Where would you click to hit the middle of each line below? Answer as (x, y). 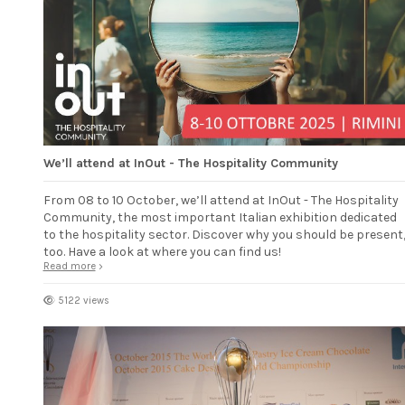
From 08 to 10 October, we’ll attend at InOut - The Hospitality (221, 200)
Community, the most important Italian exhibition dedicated (220, 217)
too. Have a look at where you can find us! (162, 251)
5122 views (83, 300)
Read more (69, 266)
